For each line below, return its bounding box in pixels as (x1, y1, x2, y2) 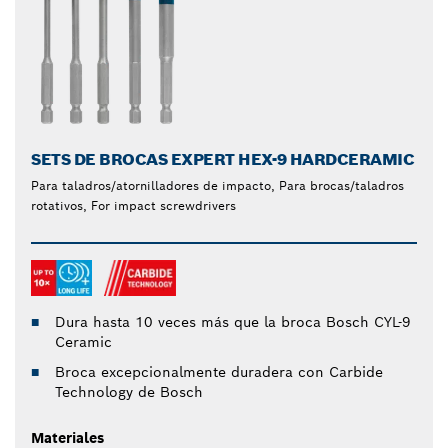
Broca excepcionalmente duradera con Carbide (55, 363, 383, 382)
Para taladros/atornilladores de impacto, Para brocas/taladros (31, 178, 404, 194)
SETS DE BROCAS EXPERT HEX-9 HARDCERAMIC (31, 149, 415, 171)
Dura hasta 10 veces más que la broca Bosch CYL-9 (55, 313, 411, 332)
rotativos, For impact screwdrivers (31, 198, 236, 214)
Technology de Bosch (55, 383, 203, 402)
